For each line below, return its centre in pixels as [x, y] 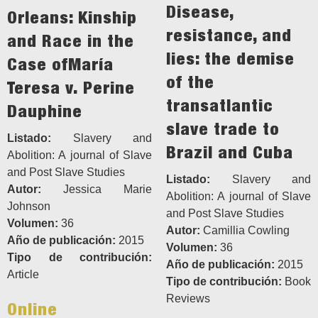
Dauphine [45, 111]
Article [23, 275]
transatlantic [220, 105]
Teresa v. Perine [71, 88]
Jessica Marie [97, 190]
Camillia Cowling [245, 231]
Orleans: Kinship [72, 17]
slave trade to [223, 129]
